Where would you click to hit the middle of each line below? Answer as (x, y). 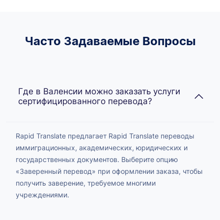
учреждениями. (42, 194)
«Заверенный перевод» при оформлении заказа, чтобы (109, 171)
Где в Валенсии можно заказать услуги (99, 91)
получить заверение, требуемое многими (86, 183)
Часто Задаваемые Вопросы (110, 41)
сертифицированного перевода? (85, 101)
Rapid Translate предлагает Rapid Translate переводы (105, 136)
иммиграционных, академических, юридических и (102, 147)
